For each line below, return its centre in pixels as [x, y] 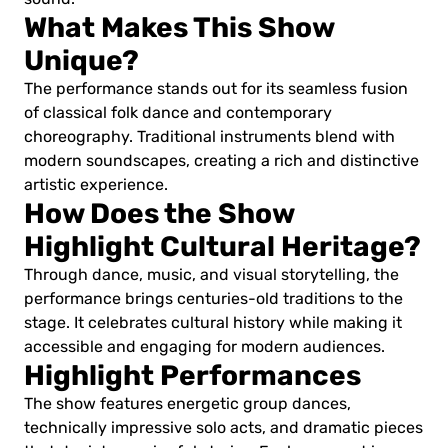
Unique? [81, 60]
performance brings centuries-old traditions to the [213, 298]
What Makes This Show [179, 27]
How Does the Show [159, 213]
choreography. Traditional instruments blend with [209, 136]
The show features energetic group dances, [187, 403]
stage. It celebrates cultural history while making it [213, 322]
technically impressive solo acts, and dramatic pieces [223, 427]
